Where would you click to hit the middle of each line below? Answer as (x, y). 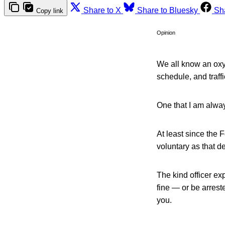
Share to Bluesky (167, 11)
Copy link (50, 11)
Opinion (166, 33)
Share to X (102, 11)
